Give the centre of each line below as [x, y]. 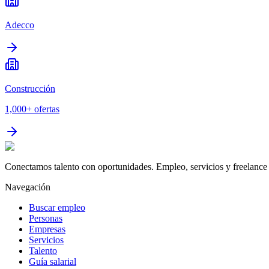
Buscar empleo [57, 208]
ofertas [47, 109]
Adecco [20, 25]
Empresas [47, 229]
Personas [46, 219]
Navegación [28, 187]
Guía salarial [53, 262]
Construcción [30, 89]
